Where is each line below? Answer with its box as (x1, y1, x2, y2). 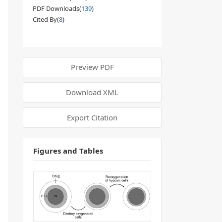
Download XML (66, 87, 118, 97)
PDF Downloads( (33, 4, 81, 13)
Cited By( (33, 15, 59, 24)
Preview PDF (70, 62, 114, 72)
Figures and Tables (33, 146, 103, 156)
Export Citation (67, 112, 117, 122)
